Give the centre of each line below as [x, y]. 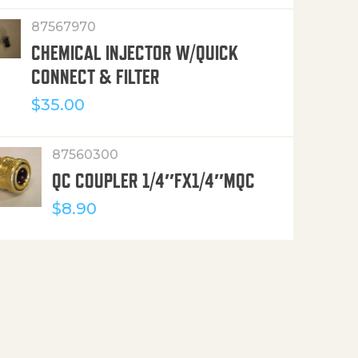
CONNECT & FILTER [95, 76]
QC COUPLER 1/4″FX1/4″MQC [154, 180]
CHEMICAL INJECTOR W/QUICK [134, 52]
